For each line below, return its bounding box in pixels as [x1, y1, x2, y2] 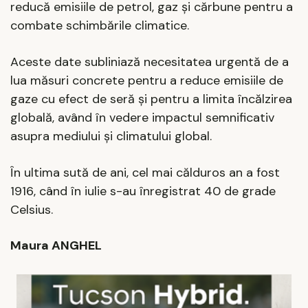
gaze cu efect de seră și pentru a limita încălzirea [10, 91, 292, 108]
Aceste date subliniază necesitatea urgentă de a [10, 54, 289, 71]
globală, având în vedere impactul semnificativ [10, 109, 274, 126]
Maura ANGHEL [10, 237, 102, 254]
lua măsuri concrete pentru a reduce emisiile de [10, 72, 283, 89]
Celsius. [10, 201, 53, 218]
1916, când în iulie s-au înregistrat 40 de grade [10, 182, 276, 199]
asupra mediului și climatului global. [10, 128, 212, 145]
